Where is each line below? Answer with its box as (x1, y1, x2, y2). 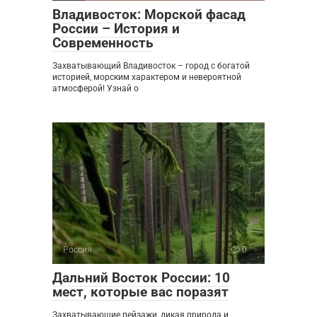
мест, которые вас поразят (52, 283, 229, 300)
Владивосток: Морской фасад (52, 6, 246, 23)
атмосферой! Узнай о (52, 83, 139, 93)
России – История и (52, 20, 180, 37)
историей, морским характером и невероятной (52, 71, 241, 82)
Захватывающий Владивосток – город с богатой (52, 60, 250, 71)
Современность (52, 34, 154, 51)
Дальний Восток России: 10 (52, 269, 230, 286)
